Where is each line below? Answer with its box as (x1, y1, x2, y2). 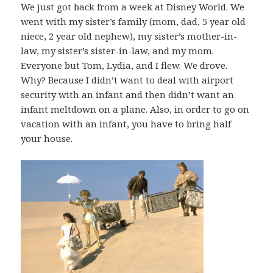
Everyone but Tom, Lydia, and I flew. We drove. (21, 59, 228, 72)
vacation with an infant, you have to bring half (21, 118, 232, 130)
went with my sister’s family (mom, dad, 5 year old (21, 15, 246, 28)
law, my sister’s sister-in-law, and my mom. (21, 44, 214, 57)
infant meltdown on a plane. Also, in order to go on (21, 103, 250, 116)
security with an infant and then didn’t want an (21, 88, 235, 101)
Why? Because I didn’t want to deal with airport (21, 74, 234, 87)
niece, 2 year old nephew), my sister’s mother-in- (21, 30, 238, 43)
